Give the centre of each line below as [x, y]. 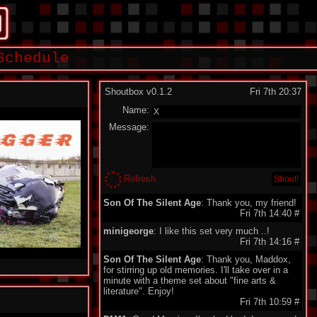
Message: [129, 127]
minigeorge [128, 231]
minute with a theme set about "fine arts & [190, 281]
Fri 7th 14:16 [267, 242]
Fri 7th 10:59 [267, 302]
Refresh [140, 179]
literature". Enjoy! [139, 291]
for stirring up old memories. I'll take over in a [196, 270]
